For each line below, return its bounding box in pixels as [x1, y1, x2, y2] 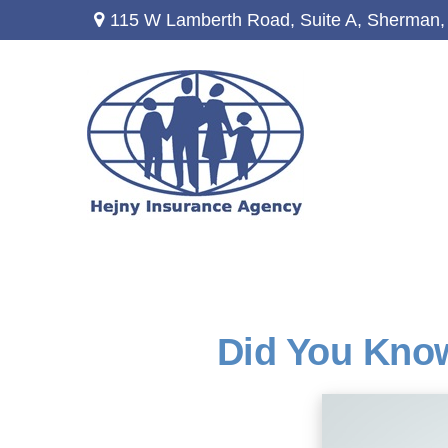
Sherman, [367, 9, 446, 30]
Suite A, [300, 9, 363, 30]
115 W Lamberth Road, [110, 9, 301, 30]
